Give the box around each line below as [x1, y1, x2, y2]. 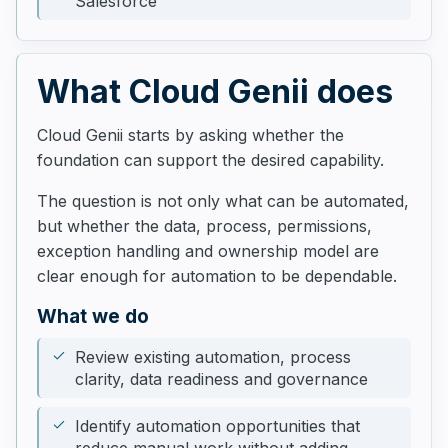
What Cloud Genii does [37, 72, 393, 111]
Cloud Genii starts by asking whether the [37, 125, 344, 145]
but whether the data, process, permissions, [37, 216, 372, 236]
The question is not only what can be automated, [37, 191, 409, 211]
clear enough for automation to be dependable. [37, 266, 397, 286]
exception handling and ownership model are [37, 241, 379, 261]
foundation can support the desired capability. [37, 150, 384, 170]
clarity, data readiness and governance [75, 369, 368, 389]
